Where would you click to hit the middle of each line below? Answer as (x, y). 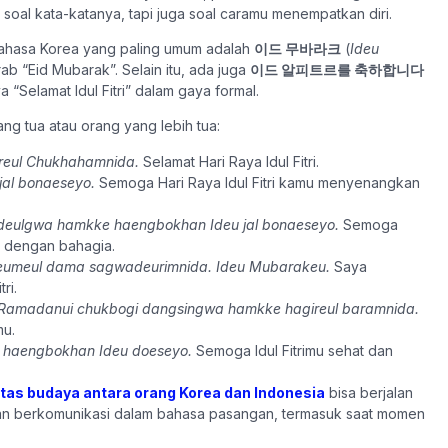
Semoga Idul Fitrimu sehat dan (292, 350)
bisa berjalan (369, 392)
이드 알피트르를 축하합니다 (337, 69)
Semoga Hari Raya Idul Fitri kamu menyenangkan (257, 182)
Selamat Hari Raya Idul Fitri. (229, 161)
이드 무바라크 (297, 48)
